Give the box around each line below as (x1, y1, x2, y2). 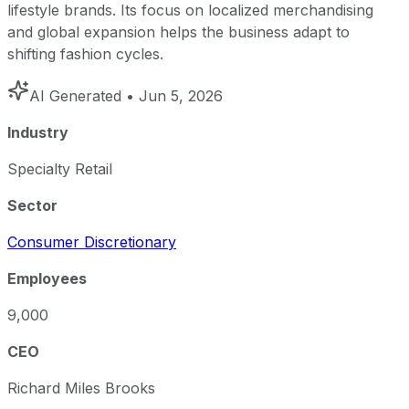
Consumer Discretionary (7, 232, 176, 251)
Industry (7, 122, 68, 142)
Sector (7, 195, 58, 215)
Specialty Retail (7, 159, 112, 178)
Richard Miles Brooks (7, 378, 155, 397)
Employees (7, 268, 87, 288)
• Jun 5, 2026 (121, 86, 223, 105)
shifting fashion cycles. (7, 44, 163, 63)
